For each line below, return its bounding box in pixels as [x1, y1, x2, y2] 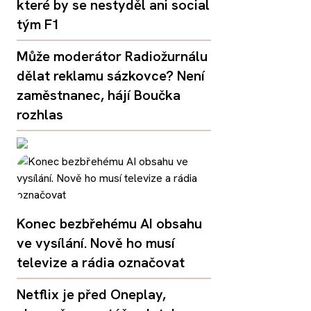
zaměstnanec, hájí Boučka [17, 86, 180, 105]
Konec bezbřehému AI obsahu [17, 215, 202, 233]
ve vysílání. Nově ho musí [17, 234, 175, 253]
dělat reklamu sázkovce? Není [17, 67, 205, 85]
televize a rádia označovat [17, 253, 185, 272]
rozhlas [17, 106, 63, 124]
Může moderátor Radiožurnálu [17, 47, 208, 66]
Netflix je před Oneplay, [17, 285, 166, 304]
